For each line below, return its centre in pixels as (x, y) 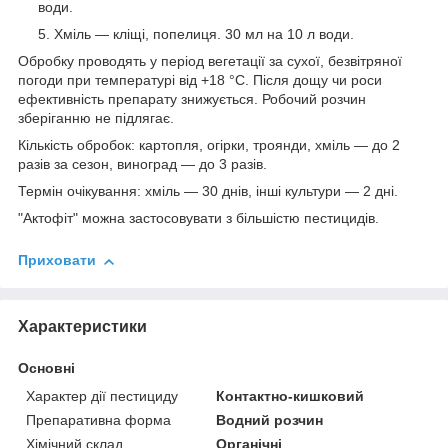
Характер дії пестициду (102, 395)
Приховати (57, 260)
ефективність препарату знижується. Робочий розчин (192, 99)
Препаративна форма (98, 419)
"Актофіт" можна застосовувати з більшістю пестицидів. (198, 218)
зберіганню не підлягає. (96, 118)
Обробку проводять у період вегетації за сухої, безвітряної (210, 61)
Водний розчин (270, 419)
